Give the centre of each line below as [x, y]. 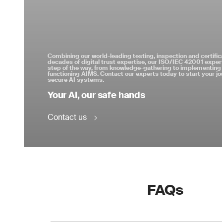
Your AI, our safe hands [96, 95]
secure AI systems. [76, 80]
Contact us [67, 117]
